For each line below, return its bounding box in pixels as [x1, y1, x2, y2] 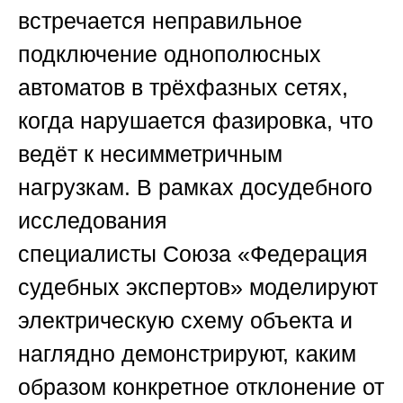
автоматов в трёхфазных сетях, [18, 75, 348, 101]
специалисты [18, 241, 163, 267]
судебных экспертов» [18, 274, 243, 300]
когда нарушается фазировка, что [18, 108, 373, 134]
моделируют [243, 274, 378, 300]
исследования [18, 208, 167, 234]
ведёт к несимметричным [18, 141, 282, 167]
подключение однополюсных [18, 41, 321, 67]
